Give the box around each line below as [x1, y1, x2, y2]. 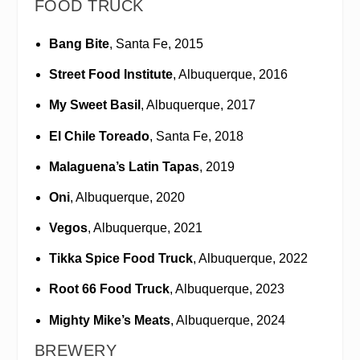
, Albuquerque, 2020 [69, 190, 185, 204]
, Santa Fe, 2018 [149, 129, 243, 143]
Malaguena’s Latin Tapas [48, 159, 199, 174]
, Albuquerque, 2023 [169, 282, 284, 297]
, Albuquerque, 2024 [170, 313, 285, 327]
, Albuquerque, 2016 [172, 67, 288, 82]
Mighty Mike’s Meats [48, 313, 170, 327]
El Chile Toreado [48, 129, 149, 143]
